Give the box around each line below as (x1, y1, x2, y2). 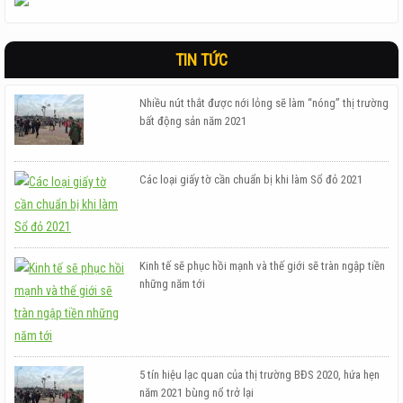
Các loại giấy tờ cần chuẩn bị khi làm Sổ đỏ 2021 (139, 173, 363, 187)
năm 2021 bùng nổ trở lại (139, 386, 254, 400)
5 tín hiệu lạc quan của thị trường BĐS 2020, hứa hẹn (139, 368, 380, 382)
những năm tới (139, 277, 205, 291)
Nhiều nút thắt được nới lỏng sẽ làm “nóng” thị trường (139, 96, 389, 111)
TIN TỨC (175, 50, 228, 70)
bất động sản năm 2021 (139, 114, 246, 129)
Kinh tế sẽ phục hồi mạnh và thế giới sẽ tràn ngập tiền (139, 259, 385, 273)
